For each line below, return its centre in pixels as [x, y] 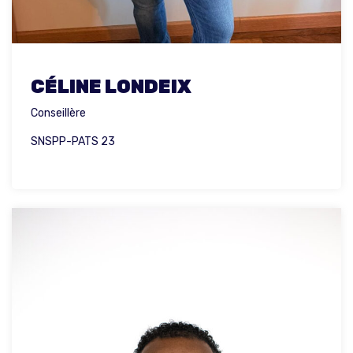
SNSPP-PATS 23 [73, 142]
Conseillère [58, 113]
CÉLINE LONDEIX [111, 87]
